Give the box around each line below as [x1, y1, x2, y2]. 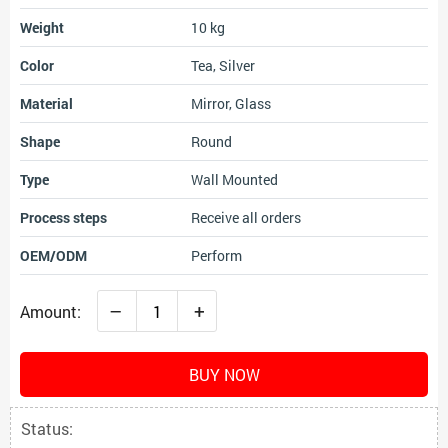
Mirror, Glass [191, 94, 271, 113]
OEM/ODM [20, 246, 87, 265]
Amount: [20, 300, 85, 322]
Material [20, 94, 73, 113]
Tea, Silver [191, 56, 255, 75]
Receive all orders [191, 208, 301, 227]
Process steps [20, 208, 107, 227]
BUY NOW [188, 364, 260, 385]
